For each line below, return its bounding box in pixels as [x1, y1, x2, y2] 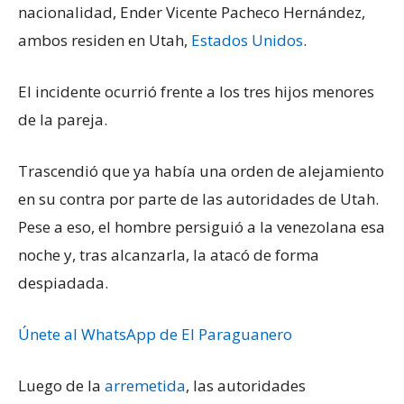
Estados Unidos [191, 29, 303, 50]
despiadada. [18, 271, 108, 293]
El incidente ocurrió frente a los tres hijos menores [18, 80, 374, 102]
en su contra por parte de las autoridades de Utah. [18, 188, 379, 209]
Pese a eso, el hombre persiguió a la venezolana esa [18, 216, 385, 237]
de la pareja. [18, 108, 111, 130]
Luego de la [18, 374, 105, 396]
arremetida [105, 374, 186, 396]
